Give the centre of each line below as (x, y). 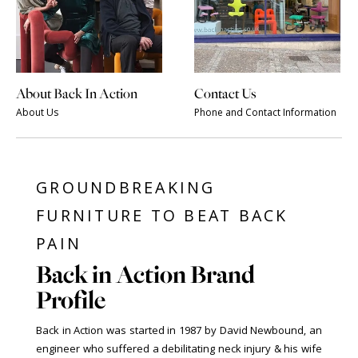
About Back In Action (77, 93)
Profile (71, 300)
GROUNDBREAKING (126, 187)
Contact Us (225, 93)
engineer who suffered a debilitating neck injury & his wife (179, 348)
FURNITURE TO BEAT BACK (162, 215)
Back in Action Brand (145, 274)
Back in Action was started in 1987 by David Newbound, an (179, 330)
